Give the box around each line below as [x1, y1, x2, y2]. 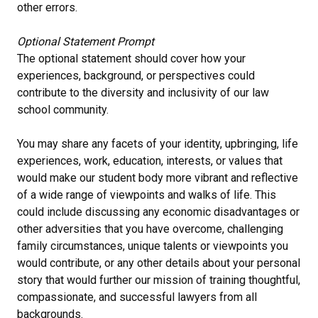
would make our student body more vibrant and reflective [17, 170, 298, 185]
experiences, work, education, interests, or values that [17, 153, 283, 168]
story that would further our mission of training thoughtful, [17, 273, 300, 287]
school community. [17, 102, 109, 116]
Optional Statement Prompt [17, 34, 154, 48]
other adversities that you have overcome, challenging [17, 221, 283, 236]
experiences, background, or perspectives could [17, 68, 255, 82]
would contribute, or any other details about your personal [17, 256, 300, 270]
